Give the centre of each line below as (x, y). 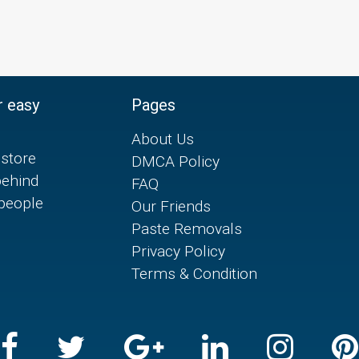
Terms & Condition (195, 274)
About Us (163, 139)
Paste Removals (187, 229)
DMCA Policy (176, 161)
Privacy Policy (179, 251)
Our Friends (171, 206)
